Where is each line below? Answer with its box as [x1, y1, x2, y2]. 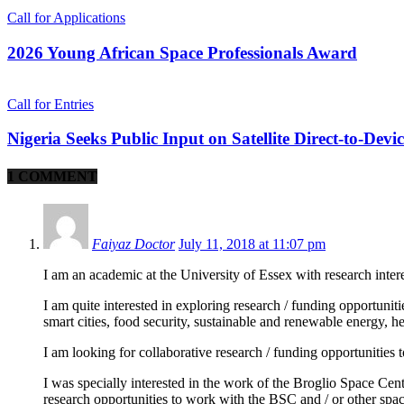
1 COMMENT [7, 168, 97, 184]
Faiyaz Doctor [92, 235, 175, 252]
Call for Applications [7, 10, 125, 26]
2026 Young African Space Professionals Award [7, 43, 357, 62]
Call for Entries [7, 96, 94, 112]
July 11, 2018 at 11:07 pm [179, 235, 326, 252]
